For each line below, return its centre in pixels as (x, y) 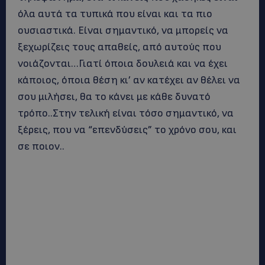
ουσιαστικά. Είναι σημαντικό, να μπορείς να (123, 30)
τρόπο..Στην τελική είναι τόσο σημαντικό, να (126, 113)
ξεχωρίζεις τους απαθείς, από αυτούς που (119, 47)
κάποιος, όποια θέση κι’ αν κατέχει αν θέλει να (129, 80)
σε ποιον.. (41, 146)
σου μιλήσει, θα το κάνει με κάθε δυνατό (114, 97)
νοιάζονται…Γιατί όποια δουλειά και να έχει (123, 64)
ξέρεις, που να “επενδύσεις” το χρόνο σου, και (127, 130)
